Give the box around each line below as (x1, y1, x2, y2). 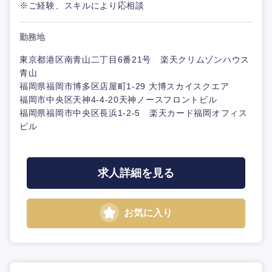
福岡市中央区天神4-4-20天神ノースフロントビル (19, 95, 217, 104)
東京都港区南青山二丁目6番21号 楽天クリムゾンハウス (19, 55, 250, 64)
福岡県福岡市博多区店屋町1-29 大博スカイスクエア (19, 81, 229, 91)
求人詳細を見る (98, 167, 174, 179)
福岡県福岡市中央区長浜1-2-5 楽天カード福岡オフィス (19, 108, 248, 118)
